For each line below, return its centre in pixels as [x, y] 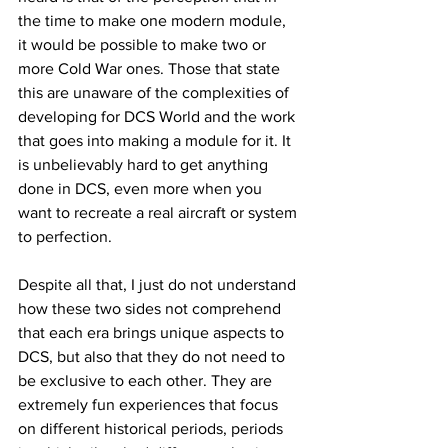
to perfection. [67, 236]
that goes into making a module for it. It [156, 140]
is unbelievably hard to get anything [145, 164]
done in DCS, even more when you [142, 188]
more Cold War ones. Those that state [151, 68]
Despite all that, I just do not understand [159, 284]
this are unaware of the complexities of [155, 92]
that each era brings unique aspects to [153, 332]
